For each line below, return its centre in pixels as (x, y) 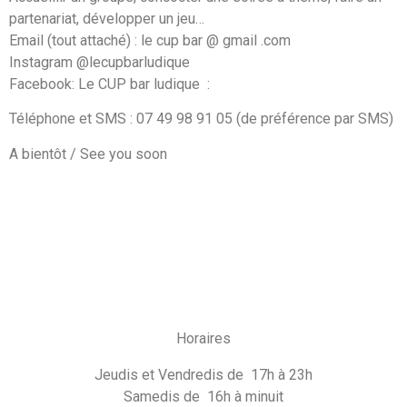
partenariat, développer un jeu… (107, 19)
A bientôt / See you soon (90, 154)
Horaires (203, 338)
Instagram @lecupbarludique (99, 63)
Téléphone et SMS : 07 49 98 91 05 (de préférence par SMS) (201, 119)
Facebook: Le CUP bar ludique (106, 84)
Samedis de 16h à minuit (203, 397)
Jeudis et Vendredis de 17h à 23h (203, 375)
